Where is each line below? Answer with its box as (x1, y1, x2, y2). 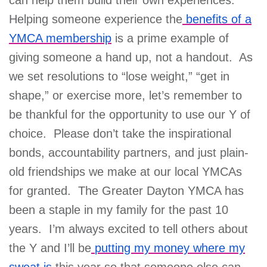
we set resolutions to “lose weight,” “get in (9, 69, 229, 83)
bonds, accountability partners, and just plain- (9, 145, 249, 159)
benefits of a (186, 12, 252, 26)
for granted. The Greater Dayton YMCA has (9, 184, 244, 197)
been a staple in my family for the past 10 (9, 203, 228, 216)
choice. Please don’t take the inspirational (9, 126, 231, 140)
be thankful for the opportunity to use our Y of (9, 107, 250, 121)
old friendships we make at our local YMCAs (9, 164, 242, 178)
